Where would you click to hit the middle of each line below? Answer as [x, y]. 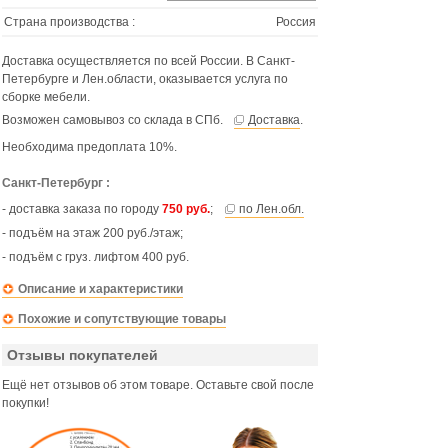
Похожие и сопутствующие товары [122, 319]
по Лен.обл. [271, 209]
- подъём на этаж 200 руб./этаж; [92, 233]
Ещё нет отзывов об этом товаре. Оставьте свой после [158, 385]
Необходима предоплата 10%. [89, 147]
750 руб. [186, 209]
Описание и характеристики [100, 289]
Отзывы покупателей [82, 355]
